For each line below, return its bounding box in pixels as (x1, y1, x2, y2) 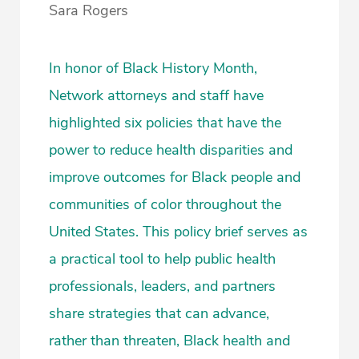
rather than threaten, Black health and (49, 330, 290, 350)
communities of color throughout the (49, 194, 281, 214)
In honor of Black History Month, (49, 58, 257, 78)
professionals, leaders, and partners (49, 276, 276, 296)
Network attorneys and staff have (49, 85, 264, 105)
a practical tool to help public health (49, 248, 276, 268)
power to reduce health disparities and (49, 139, 292, 159)
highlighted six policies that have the (49, 112, 281, 132)
